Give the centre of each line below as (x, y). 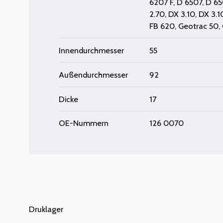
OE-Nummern (84, 123)
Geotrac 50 (199, 26)
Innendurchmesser (92, 50)
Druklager (46, 209)
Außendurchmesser (94, 74)
